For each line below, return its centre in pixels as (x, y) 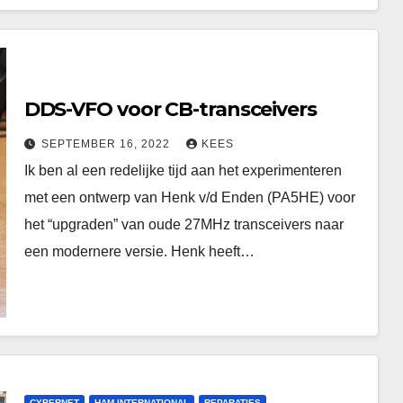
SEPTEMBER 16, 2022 (107, 143)
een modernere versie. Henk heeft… (139, 251)
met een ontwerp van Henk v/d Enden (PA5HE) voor (189, 197)
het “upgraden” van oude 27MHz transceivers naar (184, 224)
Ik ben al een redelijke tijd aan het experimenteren (183, 170)
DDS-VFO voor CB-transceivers (170, 109)
